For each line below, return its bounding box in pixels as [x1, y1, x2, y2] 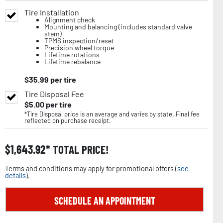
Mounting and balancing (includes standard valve [44, 22, 192, 31]
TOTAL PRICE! [50, 142, 109, 157]
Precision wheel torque [44, 43, 114, 52]
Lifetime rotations [44, 50, 100, 59]
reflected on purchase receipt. [24, 116, 111, 125]
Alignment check [44, 15, 95, 24]
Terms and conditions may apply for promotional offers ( [5, 164, 177, 173]
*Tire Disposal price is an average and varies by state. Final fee [24, 110, 200, 118]
